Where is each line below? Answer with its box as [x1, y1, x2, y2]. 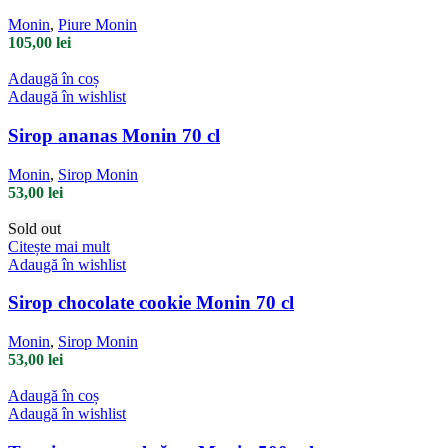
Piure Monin [58, 16, 137, 34]
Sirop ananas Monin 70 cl [8, 124, 220, 146]
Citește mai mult [8, 237, 110, 255]
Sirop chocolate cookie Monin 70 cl [8, 292, 294, 314]
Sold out [8, 219, 61, 237]
